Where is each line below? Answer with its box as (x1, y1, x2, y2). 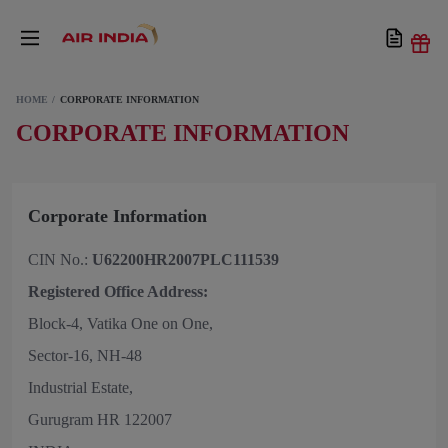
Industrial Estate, (28, 379, 133, 396)
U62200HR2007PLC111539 (92, 251, 279, 268)
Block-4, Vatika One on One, (28, 315, 213, 332)
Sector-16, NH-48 (28, 347, 142, 364)
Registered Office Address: (28, 283, 208, 300)
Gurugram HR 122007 (28, 411, 172, 428)
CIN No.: (28, 251, 92, 268)
